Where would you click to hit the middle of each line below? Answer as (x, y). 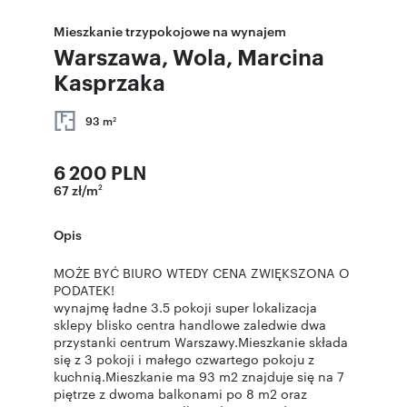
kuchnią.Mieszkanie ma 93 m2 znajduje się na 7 (199, 376)
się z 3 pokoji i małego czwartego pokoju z (184, 359)
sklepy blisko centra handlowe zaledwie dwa (190, 324)
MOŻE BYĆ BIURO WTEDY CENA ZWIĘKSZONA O (202, 273)
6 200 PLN (100, 172)
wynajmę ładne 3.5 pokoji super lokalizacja (185, 307)
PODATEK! (84, 290)
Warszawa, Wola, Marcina (189, 56)
